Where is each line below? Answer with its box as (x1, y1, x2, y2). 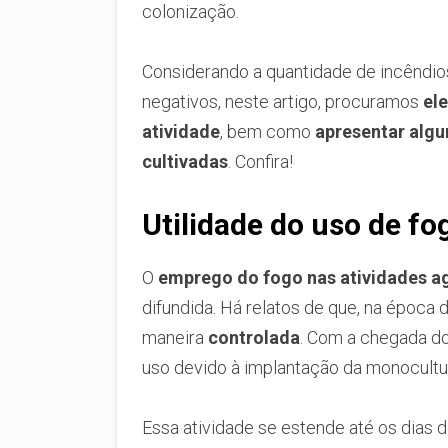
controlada (208, 326, 300, 348)
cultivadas (142, 150, 228, 172)
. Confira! (228, 150, 293, 172)
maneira (142, 326, 208, 348)
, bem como (220, 120, 315, 142)
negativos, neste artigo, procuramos (142, 90, 423, 112)
